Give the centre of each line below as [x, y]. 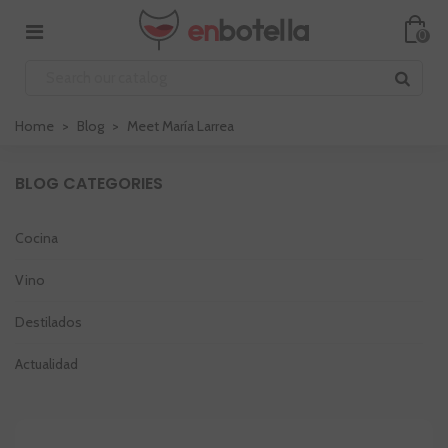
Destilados [48, 322]
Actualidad [46, 364]
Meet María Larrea [180, 126]
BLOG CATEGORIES [89, 183]
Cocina [36, 238]
